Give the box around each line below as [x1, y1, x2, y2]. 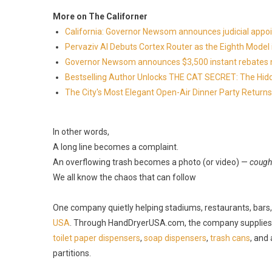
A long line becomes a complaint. [53, 142, 178, 152]
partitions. [53, 248, 91, 258]
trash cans [210, 233, 250, 243]
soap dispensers [144, 233, 206, 243]
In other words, [53, 127, 109, 137]
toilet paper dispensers [53, 233, 140, 243]
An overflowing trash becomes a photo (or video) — [53, 157, 250, 167]
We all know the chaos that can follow [53, 172, 196, 182]
